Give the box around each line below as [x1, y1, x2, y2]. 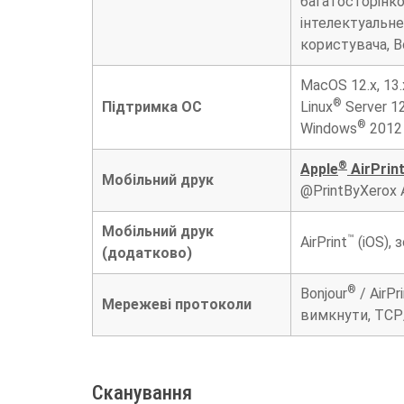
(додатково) [102, 243, 192, 262]
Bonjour [300, 284, 347, 302]
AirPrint [300, 233, 347, 251]
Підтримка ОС [102, 97, 202, 115]
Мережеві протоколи [102, 295, 252, 313]
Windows [300, 119, 357, 137]
